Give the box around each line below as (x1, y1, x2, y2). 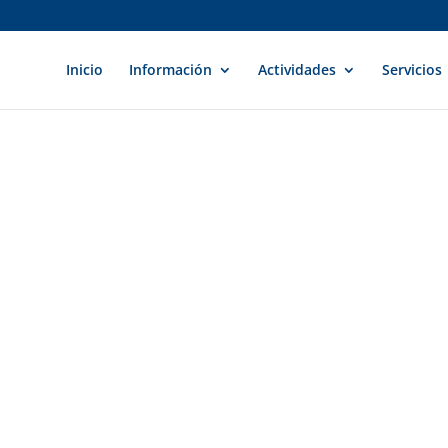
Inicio (66, 60, 103, 79)
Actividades (258, 60, 336, 79)
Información (129, 60, 212, 79)
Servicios (382, 60, 442, 79)
